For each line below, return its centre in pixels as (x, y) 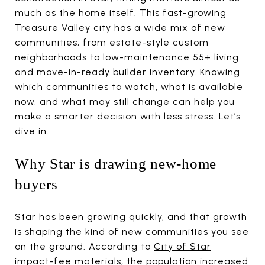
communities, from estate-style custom (112, 42)
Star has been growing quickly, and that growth (131, 216)
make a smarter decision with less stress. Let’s (128, 116)
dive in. (32, 131)
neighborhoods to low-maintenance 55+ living (127, 57)
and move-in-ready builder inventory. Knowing (127, 72)
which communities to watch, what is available (129, 87)
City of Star (182, 246)
